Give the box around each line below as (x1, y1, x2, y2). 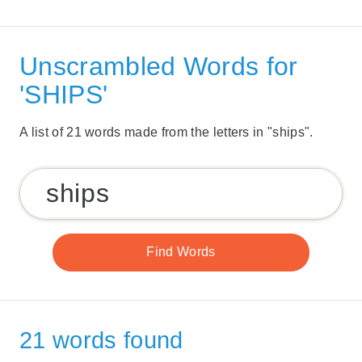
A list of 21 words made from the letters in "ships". (19, 124, 314, 139)
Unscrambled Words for (19, 51, 298, 81)
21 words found (19, 326, 183, 353)
